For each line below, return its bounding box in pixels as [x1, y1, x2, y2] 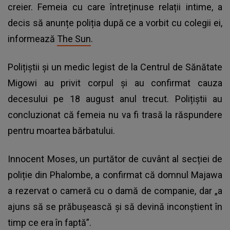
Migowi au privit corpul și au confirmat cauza [8, 78, 222, 89]
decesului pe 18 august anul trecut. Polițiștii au [8, 93, 222, 105]
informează [8, 33, 57, 45]
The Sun [57, 33, 91, 45]
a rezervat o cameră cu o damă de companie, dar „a [8, 185, 222, 197]
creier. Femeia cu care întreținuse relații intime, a [8, 2, 222, 13]
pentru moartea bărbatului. [8, 125, 115, 137]
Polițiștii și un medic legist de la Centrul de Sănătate [8, 62, 222, 73]
